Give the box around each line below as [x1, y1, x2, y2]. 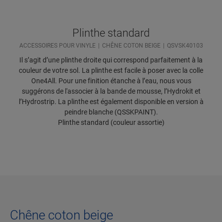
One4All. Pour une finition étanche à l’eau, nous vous [31, 77, 191, 85]
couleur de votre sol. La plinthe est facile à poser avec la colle [19, 66, 203, 75]
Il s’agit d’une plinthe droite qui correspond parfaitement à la [19, 56, 203, 64]
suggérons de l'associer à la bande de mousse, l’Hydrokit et [21, 87, 201, 96]
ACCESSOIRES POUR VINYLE [19, 42, 96, 50]
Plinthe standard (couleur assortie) [57, 118, 165, 127]
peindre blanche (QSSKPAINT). [64, 108, 158, 116]
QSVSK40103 [166, 42, 203, 50]
